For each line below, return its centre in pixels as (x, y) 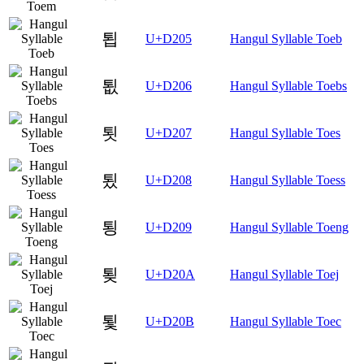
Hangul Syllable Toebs (288, 86)
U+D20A (170, 275)
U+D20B (170, 322)
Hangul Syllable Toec (286, 322)
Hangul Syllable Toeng (289, 227)
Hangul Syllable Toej (284, 275)
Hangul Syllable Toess (288, 180)
